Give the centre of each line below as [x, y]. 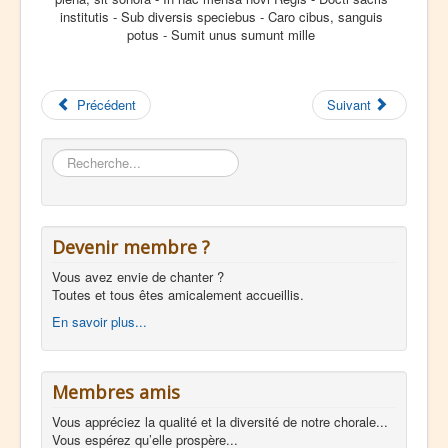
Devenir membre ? [131, 247]
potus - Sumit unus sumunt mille [221, 34]
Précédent [107, 104]
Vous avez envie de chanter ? [138, 276]
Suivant [348, 104]
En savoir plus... [99, 321]
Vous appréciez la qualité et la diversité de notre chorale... [220, 421]
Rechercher [85, 157]
